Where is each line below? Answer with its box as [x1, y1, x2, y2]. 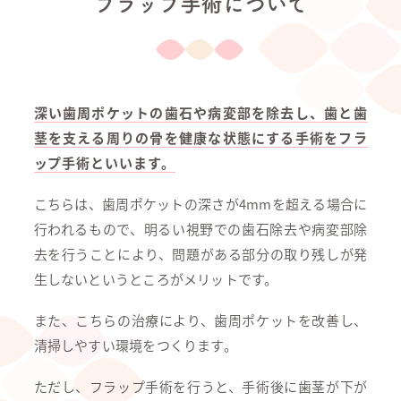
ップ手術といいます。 [33, 153, 175, 172]
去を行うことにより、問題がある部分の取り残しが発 [33, 244, 368, 263]
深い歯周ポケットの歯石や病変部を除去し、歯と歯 [33, 103, 368, 122]
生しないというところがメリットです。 [33, 269, 278, 288]
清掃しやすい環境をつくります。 [33, 336, 237, 354]
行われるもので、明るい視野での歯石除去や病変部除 [33, 219, 368, 238]
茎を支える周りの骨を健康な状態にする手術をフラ [33, 128, 368, 147]
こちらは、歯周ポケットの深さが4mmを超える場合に [33, 194, 368, 213]
